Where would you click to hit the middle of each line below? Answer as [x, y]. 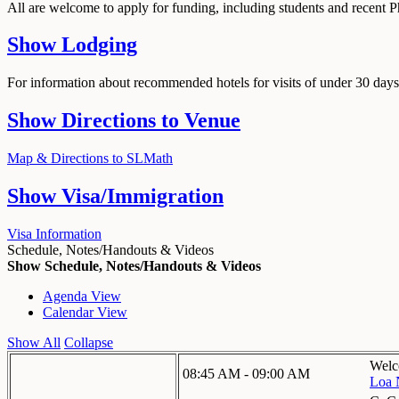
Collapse [89, 342]
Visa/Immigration [142, 196]
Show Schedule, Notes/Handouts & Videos [134, 265]
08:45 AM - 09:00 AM [246, 373]
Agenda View [82, 296]
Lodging [99, 45]
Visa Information [54, 233]
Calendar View [85, 312]
